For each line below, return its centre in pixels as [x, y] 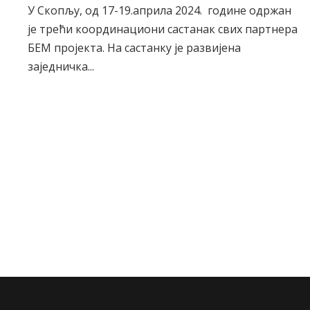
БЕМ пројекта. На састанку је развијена [134, 47]
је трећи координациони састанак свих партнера [163, 29]
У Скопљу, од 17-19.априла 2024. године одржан [159, 10]
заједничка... [61, 66]
